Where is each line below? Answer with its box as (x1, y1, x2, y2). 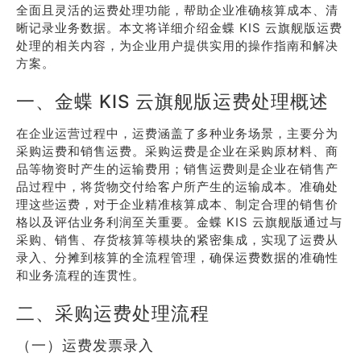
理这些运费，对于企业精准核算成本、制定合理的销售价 (16, 197, 338, 212)
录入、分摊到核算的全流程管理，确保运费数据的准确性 (16, 250, 338, 265)
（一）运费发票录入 (16, 337, 154, 354)
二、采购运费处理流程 (16, 302, 210, 324)
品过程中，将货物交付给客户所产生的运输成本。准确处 (16, 179, 338, 194)
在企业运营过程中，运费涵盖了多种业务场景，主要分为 (16, 126, 338, 141)
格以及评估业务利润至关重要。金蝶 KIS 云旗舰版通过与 (16, 214, 342, 230)
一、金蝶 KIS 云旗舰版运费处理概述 (16, 90, 329, 112)
